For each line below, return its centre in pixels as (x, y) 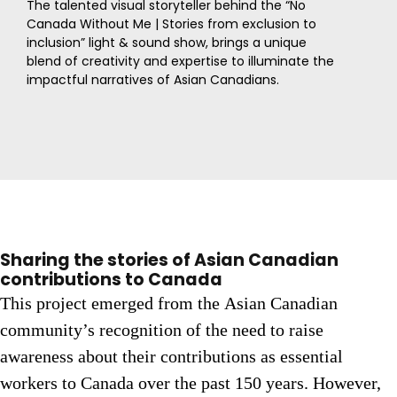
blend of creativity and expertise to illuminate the (180, 62)
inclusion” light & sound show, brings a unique (167, 43)
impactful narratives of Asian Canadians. (153, 80)
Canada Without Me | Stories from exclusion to (171, 24)
